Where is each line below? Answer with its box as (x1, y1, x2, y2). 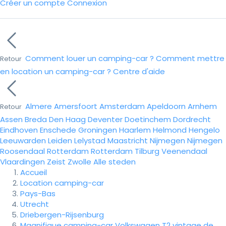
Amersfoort (54, 101, 97, 111)
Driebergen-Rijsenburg (20, 209, 104, 220)
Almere (25, 101, 52, 111)
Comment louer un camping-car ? (25, 53, 154, 64)
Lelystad (74, 135, 105, 146)
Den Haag (49, 114, 86, 125)
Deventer (88, 114, 123, 125)
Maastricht (107, 135, 148, 146)
